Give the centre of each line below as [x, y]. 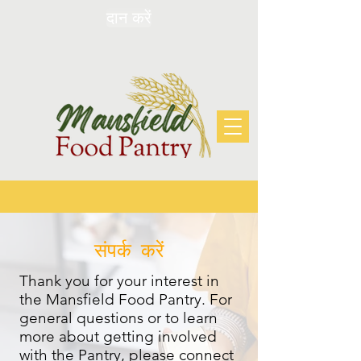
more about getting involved [118, 336]
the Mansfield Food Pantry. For [126, 299]
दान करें [129, 18]
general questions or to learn [118, 318]
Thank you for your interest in [119, 281]
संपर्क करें [129, 249]
